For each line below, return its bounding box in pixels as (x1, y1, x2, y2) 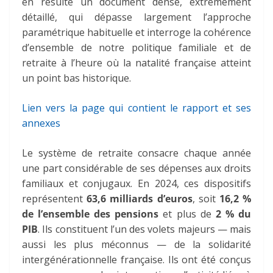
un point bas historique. (22, 71, 131, 85)
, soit (192, 191, 219, 205)
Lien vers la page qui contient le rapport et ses (22, 101, 251, 115)
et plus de (158, 207, 216, 221)
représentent (22, 191, 87, 205)
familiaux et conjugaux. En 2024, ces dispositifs (22, 176, 251, 190)
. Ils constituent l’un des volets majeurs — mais (38, 222, 251, 236)
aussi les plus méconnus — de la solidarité (22, 237, 251, 251)
